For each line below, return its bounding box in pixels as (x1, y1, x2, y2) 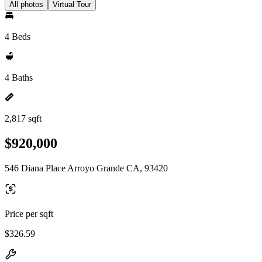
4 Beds (5, 32, 30, 42)
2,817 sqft (5, 113, 42, 123)
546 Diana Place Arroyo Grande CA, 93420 (5, 163, 168, 173)
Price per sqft (5, 208, 53, 219)
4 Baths (5, 73, 33, 82)
